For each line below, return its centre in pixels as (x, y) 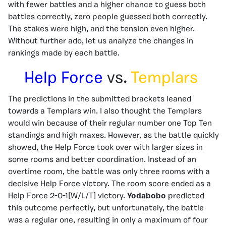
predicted (186, 196)
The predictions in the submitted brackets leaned (100, 100)
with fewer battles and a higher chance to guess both (107, 5)
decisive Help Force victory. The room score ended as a (109, 184)
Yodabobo (148, 196)
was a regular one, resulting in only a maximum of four (108, 221)
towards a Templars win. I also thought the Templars (105, 112)
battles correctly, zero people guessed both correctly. (108, 17)
